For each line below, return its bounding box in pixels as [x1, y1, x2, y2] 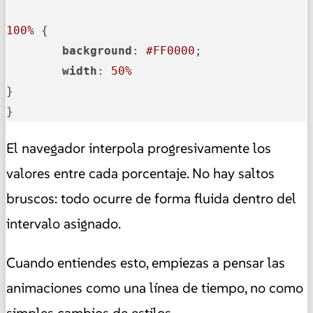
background [62, 43, 132, 57]
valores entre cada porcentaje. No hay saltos [6, 163, 275, 182]
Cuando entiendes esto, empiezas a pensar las [6, 253, 285, 272]
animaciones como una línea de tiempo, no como [6, 278, 303, 297]
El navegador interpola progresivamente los [6, 138, 271, 157]
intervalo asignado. [6, 214, 121, 233]
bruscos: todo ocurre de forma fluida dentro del [6, 189, 296, 208]
